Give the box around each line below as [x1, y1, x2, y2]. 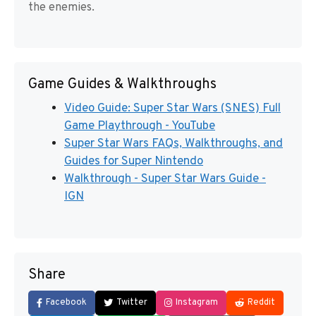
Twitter [116, 296, 147, 308]
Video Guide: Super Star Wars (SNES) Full [64, 101, 281, 116]
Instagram [176, 296, 218, 308]
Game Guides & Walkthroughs [28, 75, 217, 94]
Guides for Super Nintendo [64, 154, 203, 169]
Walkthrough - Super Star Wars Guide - [64, 171, 266, 187]
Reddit [248, 296, 275, 308]
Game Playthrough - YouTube [64, 119, 215, 134]
